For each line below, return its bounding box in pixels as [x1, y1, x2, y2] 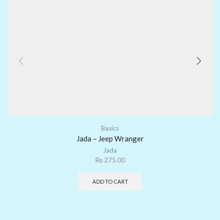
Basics [101, 124, 119, 133]
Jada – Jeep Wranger [76, 134, 144, 143]
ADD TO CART [92, 178, 128, 185]
